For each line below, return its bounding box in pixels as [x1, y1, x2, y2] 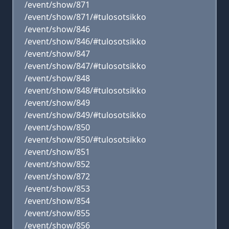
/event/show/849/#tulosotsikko [25, 109, 146, 121]
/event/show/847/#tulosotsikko [25, 60, 146, 72]
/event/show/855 [25, 208, 90, 219]
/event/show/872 [25, 171, 90, 182]
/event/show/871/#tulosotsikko [25, 11, 146, 22]
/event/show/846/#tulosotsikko [25, 36, 146, 47]
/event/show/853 [25, 183, 90, 194]
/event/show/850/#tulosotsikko [25, 134, 146, 145]
